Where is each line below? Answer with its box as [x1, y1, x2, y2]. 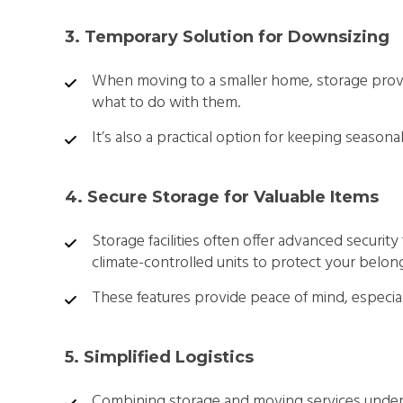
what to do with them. [92, 89, 240, 116]
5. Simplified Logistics [65, 346, 254, 367]
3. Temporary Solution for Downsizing [65, 26, 390, 47]
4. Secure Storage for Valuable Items [65, 186, 379, 207]
